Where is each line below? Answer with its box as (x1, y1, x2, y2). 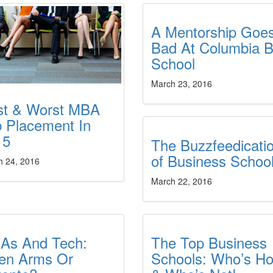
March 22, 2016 (151, 175, 212, 187)
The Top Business (151, 232, 267, 253)
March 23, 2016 (151, 77, 212, 90)
